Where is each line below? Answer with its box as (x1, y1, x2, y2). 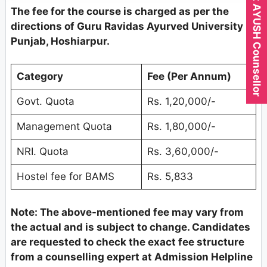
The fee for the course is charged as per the (11, 5, 229, 17)
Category (16, 70, 63, 83)
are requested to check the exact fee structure (11, 235, 244, 248)
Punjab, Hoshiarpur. (11, 35, 110, 47)
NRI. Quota (16, 145, 69, 158)
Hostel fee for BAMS (16, 170, 114, 183)
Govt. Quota (16, 95, 74, 108)
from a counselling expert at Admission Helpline (11, 250, 253, 263)
